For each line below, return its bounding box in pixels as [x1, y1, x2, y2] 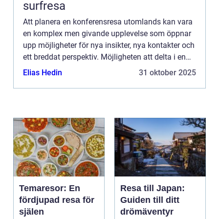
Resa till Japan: [120, 183, 185, 193]
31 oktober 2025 [139, 67, 196, 77]
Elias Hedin [23, 67, 62, 77]
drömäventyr [120, 206, 174, 217]
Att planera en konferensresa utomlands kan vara [23, 17, 193, 26]
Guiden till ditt [120, 195, 179, 205]
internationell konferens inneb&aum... [23, 64, 152, 73]
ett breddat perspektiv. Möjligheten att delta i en [23, 52, 186, 62]
